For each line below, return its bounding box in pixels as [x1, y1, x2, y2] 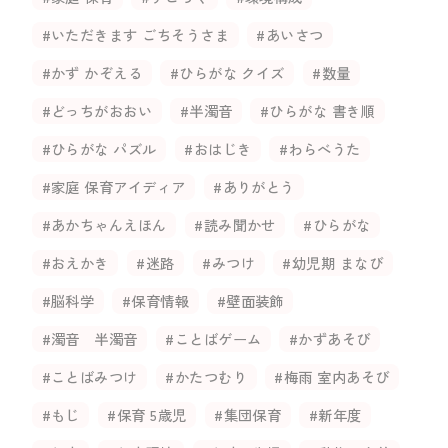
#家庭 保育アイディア [41, 176, 186, 198]
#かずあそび [288, 327, 371, 349]
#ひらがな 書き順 [259, 100, 376, 122]
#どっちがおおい [41, 100, 153, 122]
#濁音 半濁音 [41, 327, 138, 349]
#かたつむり [165, 365, 247, 387]
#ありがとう [213, 176, 295, 198]
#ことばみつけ [41, 365, 138, 387]
